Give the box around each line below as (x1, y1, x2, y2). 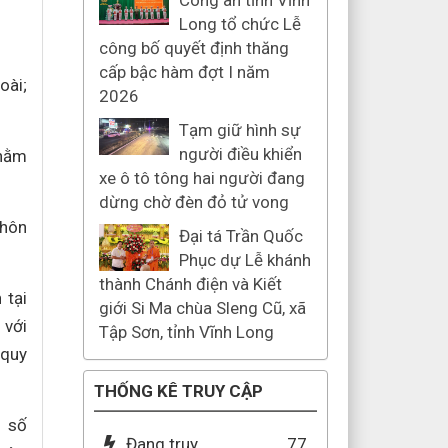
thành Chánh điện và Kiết (98, 274, 282, 294)
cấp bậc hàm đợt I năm (98, 62, 270, 82)
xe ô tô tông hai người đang (98, 168, 305, 188)
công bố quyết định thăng (98, 38, 289, 58)
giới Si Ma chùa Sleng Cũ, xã (98, 298, 306, 318)
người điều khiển (178, 144, 302, 164)
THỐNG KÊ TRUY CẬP (93, 381, 263, 401)
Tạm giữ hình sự (178, 120, 301, 140)
